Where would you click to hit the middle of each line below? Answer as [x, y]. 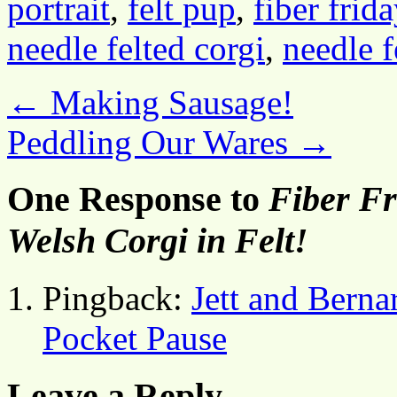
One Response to [138, 199]
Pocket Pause [135, 339]
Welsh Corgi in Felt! [158, 241]
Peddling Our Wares [152, 142]
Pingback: [117, 299]
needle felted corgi [136, 48]
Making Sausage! [167, 102]
